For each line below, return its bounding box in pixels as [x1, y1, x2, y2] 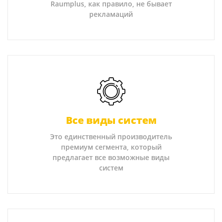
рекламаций [89, 9, 133, 19]
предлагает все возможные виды [53, 152, 169, 162]
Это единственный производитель [50, 131, 172, 141]
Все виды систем [65, 113, 157, 127]
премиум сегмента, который [60, 142, 162, 152]
